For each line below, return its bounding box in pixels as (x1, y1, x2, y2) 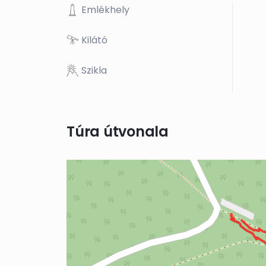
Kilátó (81, 33, 107, 47)
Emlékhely (81, 3, 129, 17)
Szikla (81, 64, 107, 78)
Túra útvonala (66, 122, 169, 142)
